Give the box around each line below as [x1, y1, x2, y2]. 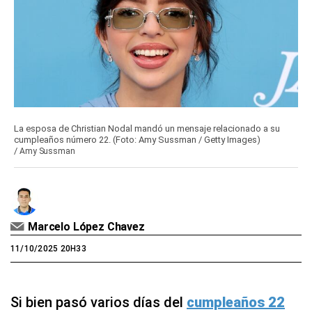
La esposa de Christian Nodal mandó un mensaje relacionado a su [14, 123, 280, 134]
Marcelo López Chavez [28, 220, 145, 234]
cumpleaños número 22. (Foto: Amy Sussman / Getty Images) [14, 134, 260, 146]
